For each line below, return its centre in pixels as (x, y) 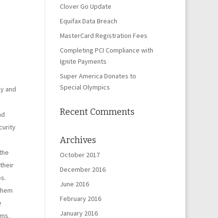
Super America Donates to (98, 76)
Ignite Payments (83, 61)
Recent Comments (97, 112)
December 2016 (83, 169)
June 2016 (75, 184)
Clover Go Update (86, 6)
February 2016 (81, 199)
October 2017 (80, 155)
